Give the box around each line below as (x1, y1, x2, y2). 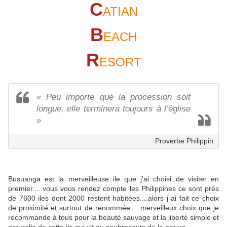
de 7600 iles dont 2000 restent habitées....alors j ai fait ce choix (8, 194, 219, 202)
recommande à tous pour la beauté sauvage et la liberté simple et (8, 213, 219, 221)
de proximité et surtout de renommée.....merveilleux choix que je (8, 203, 219, 212)
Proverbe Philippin (155, 136, 213, 145)
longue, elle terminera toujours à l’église (36, 103, 191, 113)
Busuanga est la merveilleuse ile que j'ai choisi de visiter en (8, 174, 219, 183)
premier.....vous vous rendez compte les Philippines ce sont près (8, 184, 219, 193)
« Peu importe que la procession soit (36, 92, 191, 102)
